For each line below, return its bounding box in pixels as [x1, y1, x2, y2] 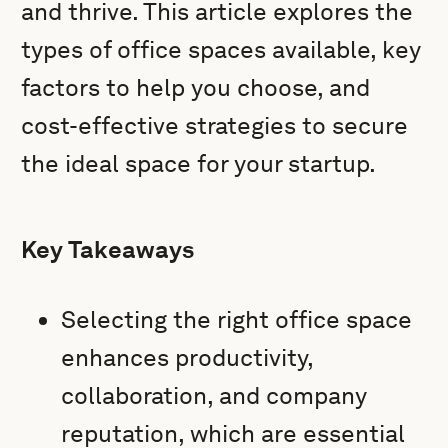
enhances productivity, [61, 343, 314, 372]
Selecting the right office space [61, 305, 413, 334]
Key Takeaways [21, 235, 195, 264]
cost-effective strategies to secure [21, 111, 409, 140]
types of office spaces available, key [21, 35, 422, 64]
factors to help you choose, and [21, 73, 371, 102]
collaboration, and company [61, 381, 368, 410]
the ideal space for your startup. [21, 149, 377, 178]
